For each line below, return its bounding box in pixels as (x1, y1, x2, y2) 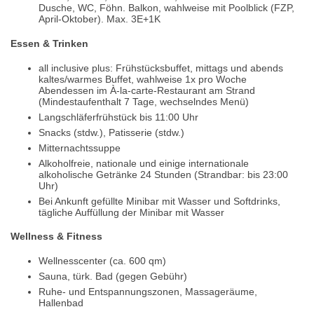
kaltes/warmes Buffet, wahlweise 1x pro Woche (39, 73, 247, 85)
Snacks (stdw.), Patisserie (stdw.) (39, 126, 184, 138)
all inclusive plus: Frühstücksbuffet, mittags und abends (39, 62, 283, 74)
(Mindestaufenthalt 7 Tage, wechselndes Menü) (39, 95, 249, 107)
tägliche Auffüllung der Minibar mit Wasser (39, 206, 224, 218)
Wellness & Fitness (11, 231, 102, 243)
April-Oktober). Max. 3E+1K (39, 13, 161, 25)
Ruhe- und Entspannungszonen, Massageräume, (39, 285, 257, 297)
